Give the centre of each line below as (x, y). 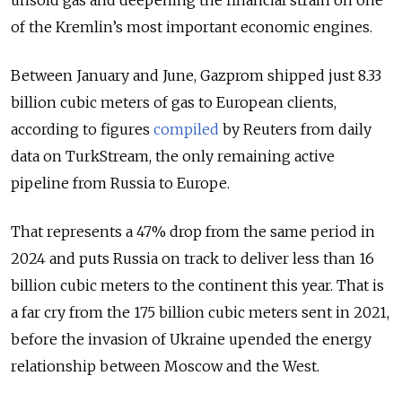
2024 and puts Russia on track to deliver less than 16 (192, 259)
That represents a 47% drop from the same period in (193, 232)
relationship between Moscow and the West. (165, 367)
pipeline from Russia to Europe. (120, 184)
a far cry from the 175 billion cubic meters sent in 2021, (200, 313)
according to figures (82, 130)
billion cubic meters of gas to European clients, (174, 103)
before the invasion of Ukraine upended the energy (191, 340)
